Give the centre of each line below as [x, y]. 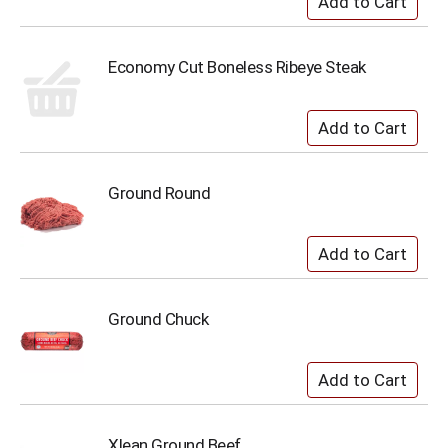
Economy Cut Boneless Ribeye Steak [237, 67]
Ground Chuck [158, 319]
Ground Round [159, 193]
